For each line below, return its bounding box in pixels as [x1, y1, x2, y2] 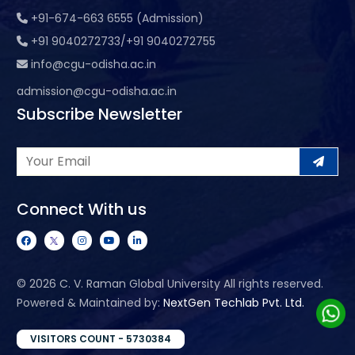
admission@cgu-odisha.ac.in [16, 82, 177, 99]
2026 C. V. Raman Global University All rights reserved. [29, 275, 323, 292]
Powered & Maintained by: [16, 294, 163, 311]
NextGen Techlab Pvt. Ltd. [162, 294, 304, 311]
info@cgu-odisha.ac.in [30, 55, 156, 72]
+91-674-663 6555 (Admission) [30, 10, 204, 26]
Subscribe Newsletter [16, 102, 182, 125]
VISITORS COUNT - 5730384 [29, 331, 171, 345]
